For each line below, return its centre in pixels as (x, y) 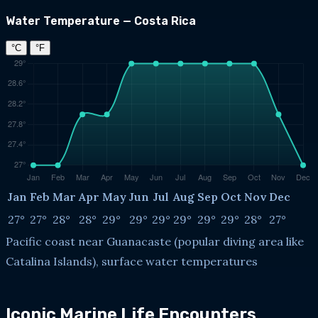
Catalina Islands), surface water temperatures (132, 261)
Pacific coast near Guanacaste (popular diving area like (155, 241)
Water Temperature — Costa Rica (101, 21)
